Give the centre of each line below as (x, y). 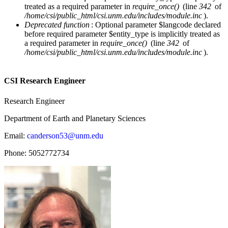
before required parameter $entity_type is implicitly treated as (122, 34)
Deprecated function (57, 24)
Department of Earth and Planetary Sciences (75, 119)
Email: (16, 136)
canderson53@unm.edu (65, 136)
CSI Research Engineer (45, 81)
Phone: (16, 153)
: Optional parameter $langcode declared (156, 24)
